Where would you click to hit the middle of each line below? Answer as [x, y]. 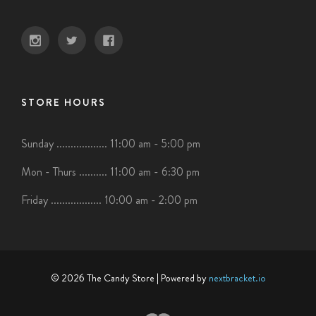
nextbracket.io [237, 278]
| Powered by [182, 278]
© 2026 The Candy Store [103, 278]
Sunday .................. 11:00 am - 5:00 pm [111, 144]
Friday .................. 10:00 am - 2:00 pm [109, 200]
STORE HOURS [63, 103]
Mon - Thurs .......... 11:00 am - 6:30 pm [110, 172]
